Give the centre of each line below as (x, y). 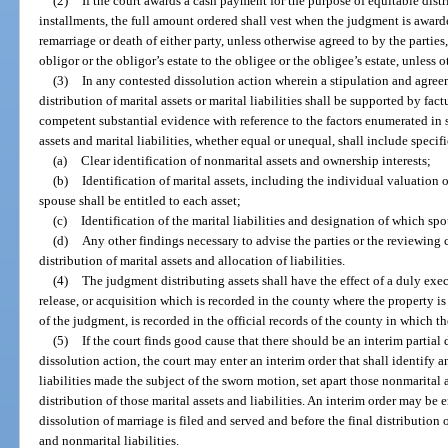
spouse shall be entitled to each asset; (140, 200)
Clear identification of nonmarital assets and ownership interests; (256, 160)
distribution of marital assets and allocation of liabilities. (192, 260)
